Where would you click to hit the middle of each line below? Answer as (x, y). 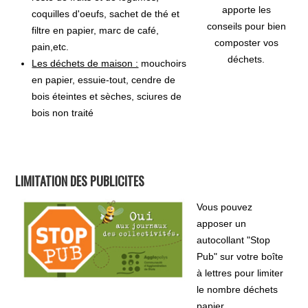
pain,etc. (51, 46)
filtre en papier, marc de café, (96, 30)
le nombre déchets (238, 289)
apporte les (246, 9)
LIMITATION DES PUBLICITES (80, 180)
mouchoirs (163, 63)
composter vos (246, 42)
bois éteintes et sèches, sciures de (107, 96)
